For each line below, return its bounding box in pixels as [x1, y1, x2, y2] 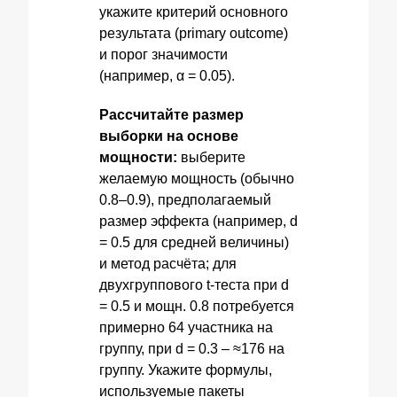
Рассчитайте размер [99, 107, 244, 122]
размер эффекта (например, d [99, 214, 298, 229]
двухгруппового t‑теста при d [99, 277, 289, 292]
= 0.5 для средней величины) [99, 235, 289, 250]
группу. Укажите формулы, [99, 362, 272, 378]
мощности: [99, 150, 177, 165]
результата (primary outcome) [99, 26, 288, 41]
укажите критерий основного [99, 4, 288, 19]
